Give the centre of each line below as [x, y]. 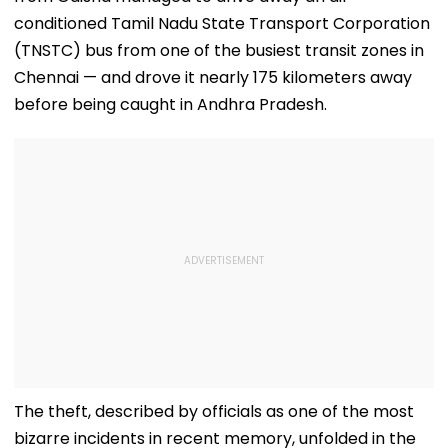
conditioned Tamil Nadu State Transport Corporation [222, 23]
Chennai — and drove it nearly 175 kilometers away [213, 77]
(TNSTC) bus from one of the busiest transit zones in [219, 50]
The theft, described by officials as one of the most [214, 411]
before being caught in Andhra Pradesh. [170, 104]
